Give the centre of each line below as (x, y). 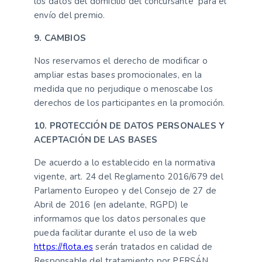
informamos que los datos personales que (120, 219)
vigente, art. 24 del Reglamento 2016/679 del (129, 177)
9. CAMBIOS (60, 38)
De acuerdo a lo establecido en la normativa (125, 163)
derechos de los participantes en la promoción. (130, 103)
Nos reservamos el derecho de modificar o (121, 61)
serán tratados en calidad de (153, 247)
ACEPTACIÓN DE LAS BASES (96, 140)
